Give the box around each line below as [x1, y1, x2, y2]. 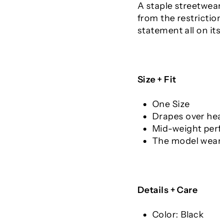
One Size [152, 98, 190, 110]
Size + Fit [137, 74, 176, 85]
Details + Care [137, 184, 198, 195]
